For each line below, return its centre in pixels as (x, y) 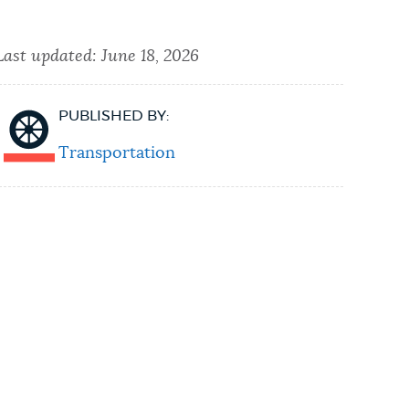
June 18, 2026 (151, 56)
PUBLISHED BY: (114, 115)
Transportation (117, 153)
